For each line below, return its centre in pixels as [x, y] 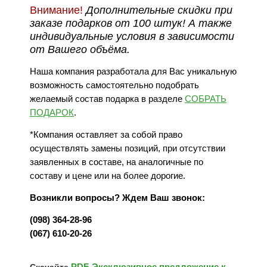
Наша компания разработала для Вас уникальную [133, 71]
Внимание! [56, 10]
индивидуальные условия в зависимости [132, 36]
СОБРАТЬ [206, 98]
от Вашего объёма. [80, 49]
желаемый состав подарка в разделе [107, 98]
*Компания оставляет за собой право [106, 134]
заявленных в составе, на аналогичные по [117, 162]
